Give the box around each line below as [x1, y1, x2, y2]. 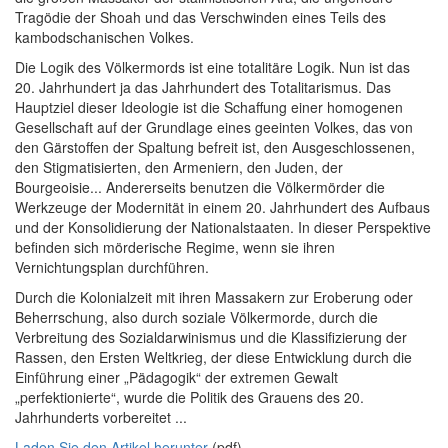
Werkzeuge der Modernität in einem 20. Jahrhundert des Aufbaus [15, 196, 430, 217]
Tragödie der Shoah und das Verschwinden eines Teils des [15, 6, 386, 27]
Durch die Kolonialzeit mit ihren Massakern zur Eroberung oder [15, 286, 413, 307]
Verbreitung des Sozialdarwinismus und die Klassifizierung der [15, 326, 407, 347]
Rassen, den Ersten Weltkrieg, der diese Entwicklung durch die [15, 346, 412, 367]
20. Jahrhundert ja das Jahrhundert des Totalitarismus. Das [15, 76, 391, 97]
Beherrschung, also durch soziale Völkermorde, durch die [15, 306, 378, 327]
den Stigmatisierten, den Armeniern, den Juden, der [15, 156, 343, 177]
